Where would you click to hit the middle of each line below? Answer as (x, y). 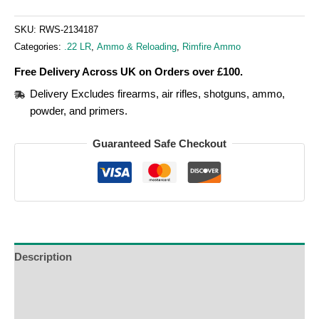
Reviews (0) (43, 312)
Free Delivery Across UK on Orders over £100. (129, 72)
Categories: (39, 47)
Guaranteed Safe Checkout (159, 143)
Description (43, 257)
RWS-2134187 (69, 30)
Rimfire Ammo (211, 47)
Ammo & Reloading (137, 47)
